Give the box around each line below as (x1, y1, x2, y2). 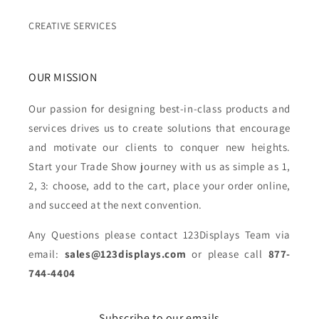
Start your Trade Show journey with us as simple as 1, (28, 159, 291, 173)
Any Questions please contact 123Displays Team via (28, 228, 291, 241)
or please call (186, 247, 268, 261)
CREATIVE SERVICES (28, 19, 117, 32)
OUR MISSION (28, 70, 98, 85)
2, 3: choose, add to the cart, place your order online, (28, 179, 291, 192)
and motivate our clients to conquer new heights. (28, 140, 291, 154)
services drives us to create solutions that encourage (28, 121, 291, 135)
